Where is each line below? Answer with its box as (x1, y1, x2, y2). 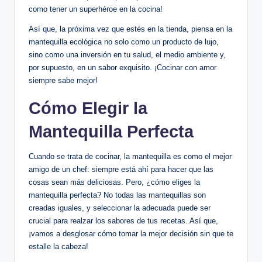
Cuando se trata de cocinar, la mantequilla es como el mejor (29, 152, 232, 161)
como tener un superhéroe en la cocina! (29, 5, 163, 14)
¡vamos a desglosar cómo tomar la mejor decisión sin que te (29, 229, 233, 239)
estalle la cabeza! (29, 242, 88, 251)
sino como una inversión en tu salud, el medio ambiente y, (29, 50, 226, 60)
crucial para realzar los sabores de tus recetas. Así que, (29, 216, 218, 226)
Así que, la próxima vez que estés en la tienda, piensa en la (29, 25, 232, 34)
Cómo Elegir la (29, 99, 147, 118)
